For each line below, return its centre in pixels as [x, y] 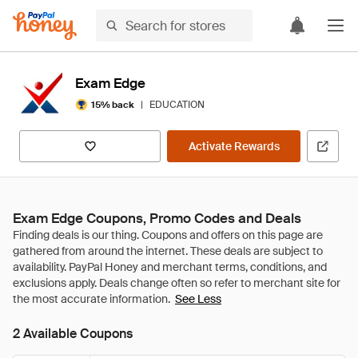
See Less [198, 299]
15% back [113, 104]
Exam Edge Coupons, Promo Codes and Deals [157, 218]
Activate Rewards [234, 146]
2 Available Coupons [73, 334]
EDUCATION [177, 105]
